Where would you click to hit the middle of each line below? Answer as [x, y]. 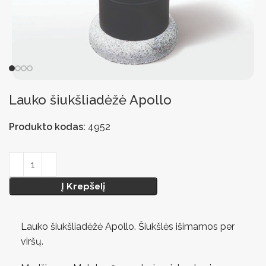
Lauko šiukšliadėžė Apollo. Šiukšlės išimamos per [128, 227]
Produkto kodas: [48, 127]
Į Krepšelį [83, 186]
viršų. [33, 241]
